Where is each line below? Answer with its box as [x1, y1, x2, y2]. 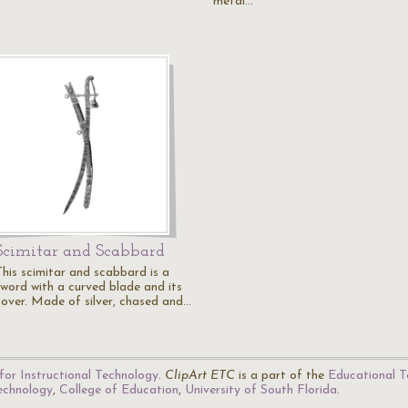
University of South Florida [185, 383, 337, 397]
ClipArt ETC [165, 369, 235, 382]
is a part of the [235, 369, 328, 382]
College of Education [59, 383, 178, 397]
